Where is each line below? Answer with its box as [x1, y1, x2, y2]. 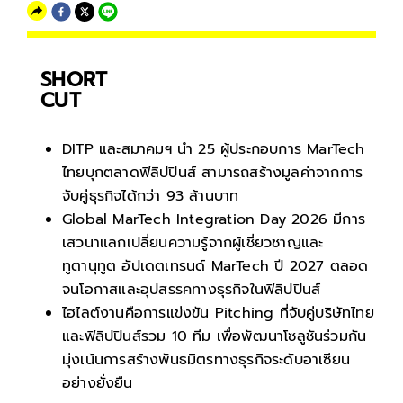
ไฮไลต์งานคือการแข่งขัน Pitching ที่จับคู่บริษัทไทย [62, 302, 374, 325]
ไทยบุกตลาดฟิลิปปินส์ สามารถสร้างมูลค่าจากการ [62, 162, 363, 184]
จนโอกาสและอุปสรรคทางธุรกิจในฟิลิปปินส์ [62, 279, 321, 301]
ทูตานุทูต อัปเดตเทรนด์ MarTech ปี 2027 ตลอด [62, 255, 369, 278]
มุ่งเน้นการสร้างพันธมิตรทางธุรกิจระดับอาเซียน [62, 349, 351, 372]
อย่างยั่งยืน [62, 372, 133, 395]
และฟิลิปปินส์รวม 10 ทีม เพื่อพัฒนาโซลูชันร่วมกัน [62, 326, 367, 348]
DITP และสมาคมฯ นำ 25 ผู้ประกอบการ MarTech [62, 139, 365, 161]
